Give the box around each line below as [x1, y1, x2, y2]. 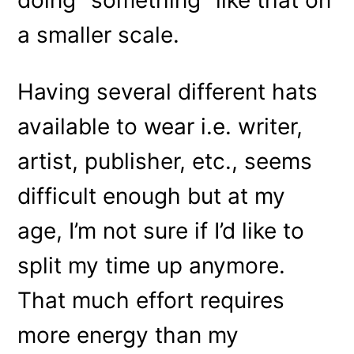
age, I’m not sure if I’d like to [17, 217, 305, 244]
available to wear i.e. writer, [17, 112, 303, 140]
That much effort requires [17, 286, 285, 314]
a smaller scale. [17, 21, 180, 48]
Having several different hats [17, 77, 318, 105]
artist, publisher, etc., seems [17, 147, 313, 175]
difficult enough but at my [17, 182, 286, 209]
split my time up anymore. [17, 251, 286, 279]
